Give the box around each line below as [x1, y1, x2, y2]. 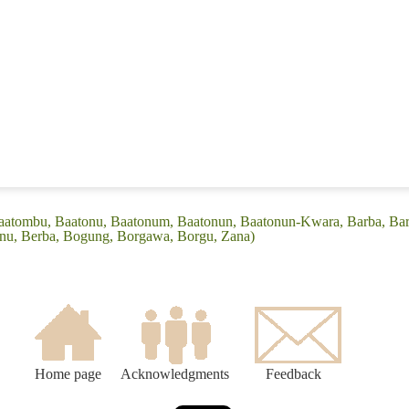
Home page [34, 366, 101, 383]
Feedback [266, 366, 321, 383]
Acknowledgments [121, 366, 229, 383]
